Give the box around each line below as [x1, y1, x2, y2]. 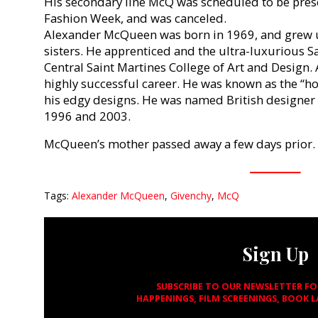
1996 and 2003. [44, 107, 131, 124]
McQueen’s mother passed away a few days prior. [44, 136, 315, 153]
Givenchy [170, 189, 212, 203]
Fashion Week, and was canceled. [44, 9, 226, 26]
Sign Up [242, 242, 309, 266]
